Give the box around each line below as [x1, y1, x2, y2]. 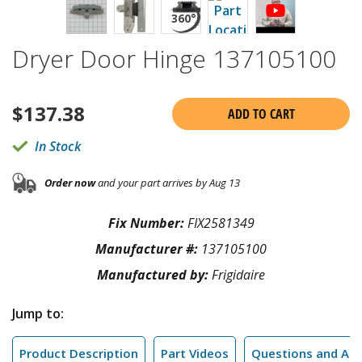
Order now [44, 175, 95, 191]
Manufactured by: [97, 265, 212, 284]
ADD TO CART [227, 104, 295, 123]
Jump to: [12, 304, 64, 322]
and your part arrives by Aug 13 [95, 175, 240, 191]
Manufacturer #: [95, 239, 201, 258]
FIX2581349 [187, 213, 255, 232]
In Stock [35, 137, 81, 155]
